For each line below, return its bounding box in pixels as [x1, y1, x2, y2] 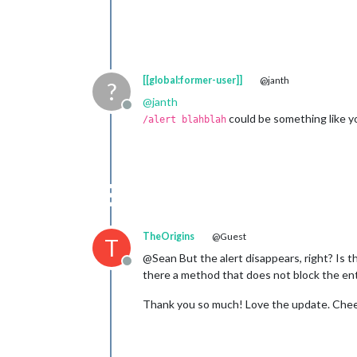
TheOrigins [143, 230, 194, 242]
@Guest [210, 230, 246, 242]
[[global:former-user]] [143, 74, 242, 86]
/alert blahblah [143, 114, 226, 125]
